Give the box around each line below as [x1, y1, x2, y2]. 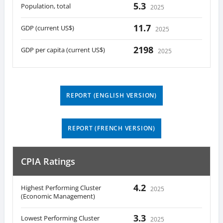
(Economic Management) [21, 191, 95, 201]
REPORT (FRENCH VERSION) [68, 123, 155, 132]
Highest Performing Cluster [21, 183, 101, 192]
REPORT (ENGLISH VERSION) [66, 91, 157, 100]
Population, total [21, 1, 71, 10]
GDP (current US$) [21, 23, 74, 32]
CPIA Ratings [21, 155, 75, 167]
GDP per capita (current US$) [21, 45, 105, 54]
